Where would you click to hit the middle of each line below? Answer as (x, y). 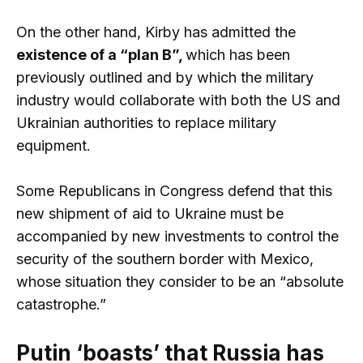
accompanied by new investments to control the (177, 237)
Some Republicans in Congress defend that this (174, 191)
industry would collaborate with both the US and (178, 100)
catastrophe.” (61, 305)
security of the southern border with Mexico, (165, 259)
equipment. (53, 145)
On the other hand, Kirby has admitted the (156, 32)
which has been (238, 54)
